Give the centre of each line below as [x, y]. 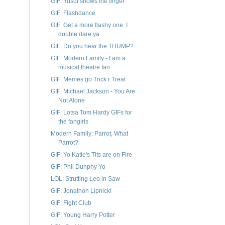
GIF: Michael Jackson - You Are [93, 92]
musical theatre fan [84, 68]
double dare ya [79, 34]
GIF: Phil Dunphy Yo [78, 167]
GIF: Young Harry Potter [83, 215]
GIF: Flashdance [73, 13]
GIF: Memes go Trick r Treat [88, 80]
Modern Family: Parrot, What [89, 134]
